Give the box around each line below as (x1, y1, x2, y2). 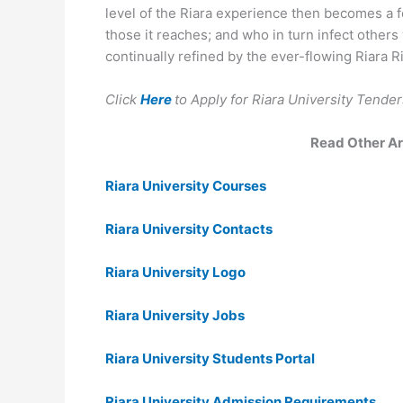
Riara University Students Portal (105, 350, 315, 367)
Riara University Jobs (105, 307, 245, 324)
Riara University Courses (105, 177, 266, 194)
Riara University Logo (105, 264, 246, 281)
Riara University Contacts (105, 220, 273, 237)
